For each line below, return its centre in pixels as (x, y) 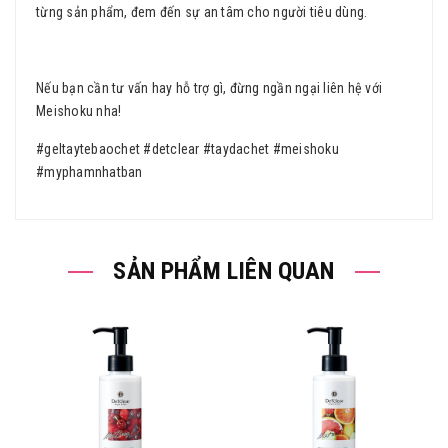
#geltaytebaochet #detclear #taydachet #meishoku (187, 149)
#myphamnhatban (89, 172)
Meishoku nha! (79, 111)
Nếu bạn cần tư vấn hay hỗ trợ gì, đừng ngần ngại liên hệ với (209, 88)
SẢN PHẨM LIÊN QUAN (224, 271)
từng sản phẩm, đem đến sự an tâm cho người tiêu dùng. (202, 12)
